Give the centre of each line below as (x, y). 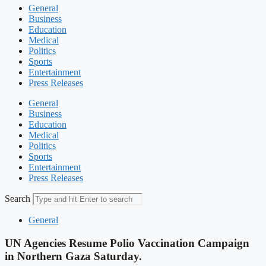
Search (18, 199)
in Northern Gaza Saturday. (73, 256)
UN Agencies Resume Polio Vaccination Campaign (127, 243)
